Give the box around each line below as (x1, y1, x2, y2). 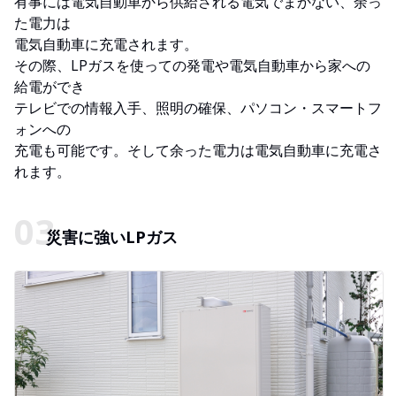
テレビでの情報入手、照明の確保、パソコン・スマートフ (14, 97, 382, 118)
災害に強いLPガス (46, 225, 178, 247)
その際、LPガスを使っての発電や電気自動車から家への (14, 55, 370, 75)
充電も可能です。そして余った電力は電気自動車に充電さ (14, 140, 382, 160)
